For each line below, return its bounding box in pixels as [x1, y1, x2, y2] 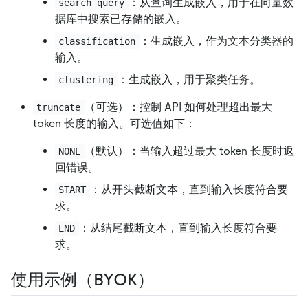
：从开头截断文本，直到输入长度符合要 [89, 182, 288, 196]
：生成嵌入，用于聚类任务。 [117, 72, 261, 86]
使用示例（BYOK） [11, 269, 154, 289]
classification [58, 35, 136, 47]
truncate [36, 101, 81, 113]
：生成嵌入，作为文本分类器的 [139, 34, 294, 47]
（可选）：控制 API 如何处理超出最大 [84, 100, 275, 113]
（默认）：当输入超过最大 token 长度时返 [84, 144, 294, 157]
